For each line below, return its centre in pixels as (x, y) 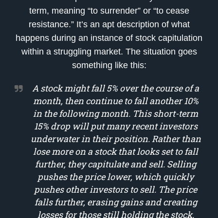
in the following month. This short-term (116, 113)
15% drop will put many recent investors (116, 126)
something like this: (109, 65)
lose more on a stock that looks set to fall (116, 151)
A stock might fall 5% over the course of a (116, 88)
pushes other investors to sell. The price (116, 189)
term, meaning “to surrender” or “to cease (109, 10)
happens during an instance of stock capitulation (109, 38)
